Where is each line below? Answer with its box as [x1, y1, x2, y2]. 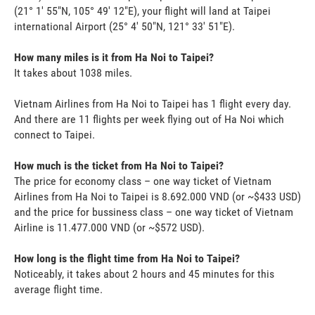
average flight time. [14, 282, 103, 296]
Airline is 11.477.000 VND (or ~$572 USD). [14, 220, 205, 234]
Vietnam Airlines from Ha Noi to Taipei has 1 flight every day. [14, 96, 291, 110]
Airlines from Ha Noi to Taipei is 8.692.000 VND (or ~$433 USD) [14, 189, 301, 203]
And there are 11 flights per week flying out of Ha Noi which [14, 112, 284, 126]
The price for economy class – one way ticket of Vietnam [14, 174, 271, 188]
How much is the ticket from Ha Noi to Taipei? [14, 158, 224, 172]
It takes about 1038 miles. [14, 65, 132, 79]
